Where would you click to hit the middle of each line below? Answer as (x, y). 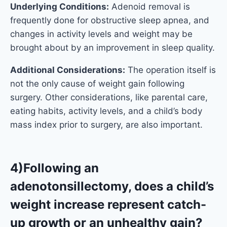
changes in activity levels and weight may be (101, 34)
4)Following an (54, 168)
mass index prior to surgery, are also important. (106, 125)
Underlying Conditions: (60, 7)
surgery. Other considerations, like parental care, (109, 98)
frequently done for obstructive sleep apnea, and (110, 21)
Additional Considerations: (68, 70)
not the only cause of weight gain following (97, 84)
